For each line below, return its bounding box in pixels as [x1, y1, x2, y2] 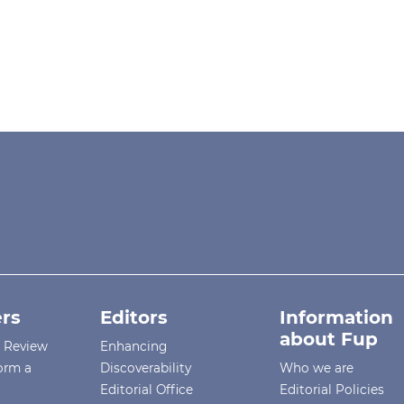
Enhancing [100, 339, 168, 354]
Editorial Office [100, 382, 194, 398]
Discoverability [100, 361, 192, 376]
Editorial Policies [280, 382, 385, 398]
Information [280, 307, 394, 329]
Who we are [280, 361, 354, 376]
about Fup [280, 328, 379, 351]
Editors [100, 307, 169, 329]
